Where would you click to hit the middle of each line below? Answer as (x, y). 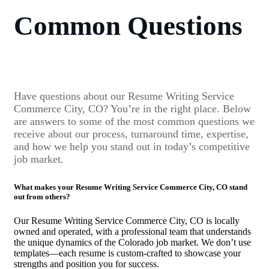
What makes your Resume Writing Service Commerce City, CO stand (131, 187)
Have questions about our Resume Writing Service (124, 96)
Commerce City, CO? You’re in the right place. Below (132, 109)
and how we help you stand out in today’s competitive (132, 147)
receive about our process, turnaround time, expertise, (131, 134)
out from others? (42, 197)
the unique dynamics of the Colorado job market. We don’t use (132, 242)
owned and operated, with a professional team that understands (132, 231)
